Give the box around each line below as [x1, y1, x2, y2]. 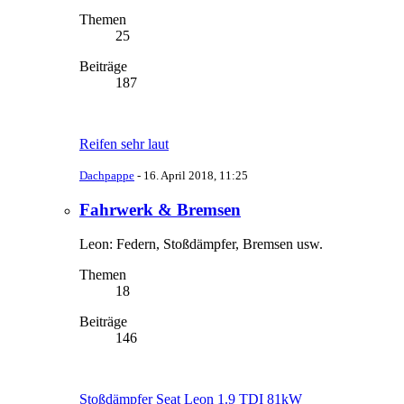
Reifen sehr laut [79, 136, 169, 151]
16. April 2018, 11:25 [143, 169, 248, 182]
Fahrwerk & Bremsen [79, 199, 241, 219]
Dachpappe [79, 169, 134, 182]
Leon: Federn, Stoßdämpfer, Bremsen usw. [79, 236, 323, 252]
